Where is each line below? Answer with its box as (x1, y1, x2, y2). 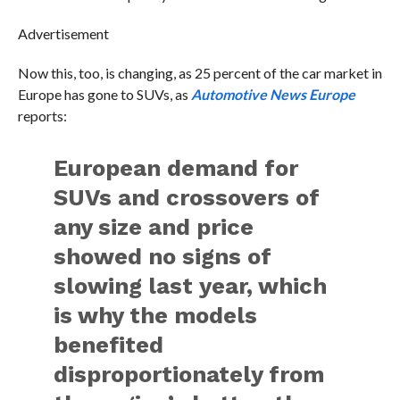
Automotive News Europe (190, 86, 355, 104)
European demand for (54, 154, 299, 182)
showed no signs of (54, 243, 272, 271)
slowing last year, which (54, 272, 328, 300)
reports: (17, 107, 67, 125)
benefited (54, 331, 164, 359)
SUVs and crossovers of (54, 184, 321, 212)
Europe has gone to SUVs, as (17, 86, 191, 104)
